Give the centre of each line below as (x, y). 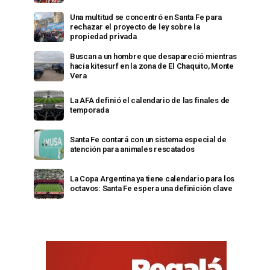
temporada (89, 110)
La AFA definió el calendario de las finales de (150, 100)
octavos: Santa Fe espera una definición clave (151, 188)
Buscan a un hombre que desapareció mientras (153, 56)
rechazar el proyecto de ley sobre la (135, 27)
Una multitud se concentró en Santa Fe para (146, 17)
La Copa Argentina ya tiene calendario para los (152, 179)
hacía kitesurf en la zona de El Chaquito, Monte (152, 66)
